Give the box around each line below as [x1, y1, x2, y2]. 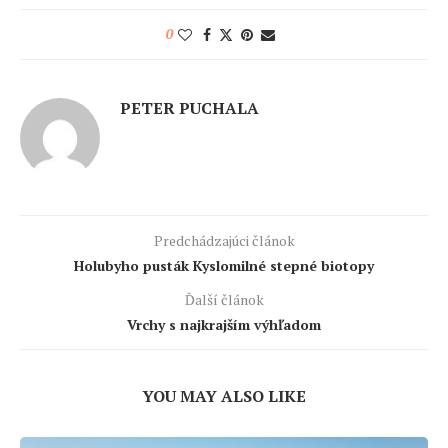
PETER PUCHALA [120, 97, 259, 120]
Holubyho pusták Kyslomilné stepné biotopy [74, 256, 374, 276]
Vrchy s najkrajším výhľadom [127, 315, 321, 335]
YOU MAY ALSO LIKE [142, 385, 306, 408]
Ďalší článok [184, 290, 264, 310]
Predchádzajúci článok [153, 231, 295, 251]
